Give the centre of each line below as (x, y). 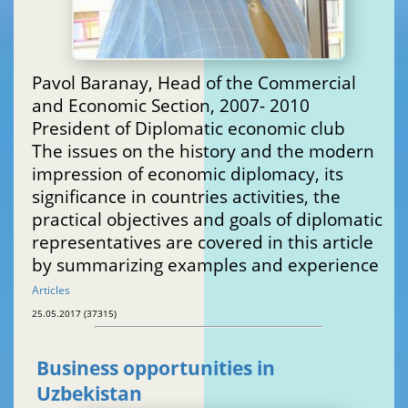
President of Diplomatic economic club (189, 127)
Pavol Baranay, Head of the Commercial (194, 82)
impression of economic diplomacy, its (188, 173)
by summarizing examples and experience (205, 264)
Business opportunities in (156, 368)
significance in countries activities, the (186, 196)
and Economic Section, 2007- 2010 (171, 105)
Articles (51, 290)
